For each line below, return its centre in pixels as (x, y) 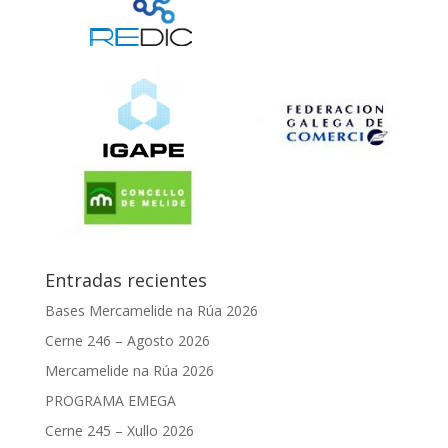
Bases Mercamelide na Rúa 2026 (151, 310)
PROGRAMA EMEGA (110, 400)
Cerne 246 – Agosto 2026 (127, 340)
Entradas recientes (125, 280)
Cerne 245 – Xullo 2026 (119, 430)
